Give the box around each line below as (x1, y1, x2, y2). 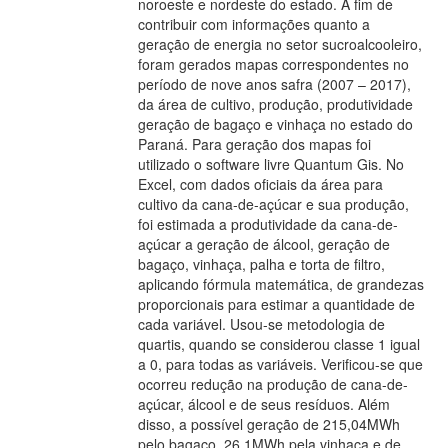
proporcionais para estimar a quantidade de (138, 293, 415, 314)
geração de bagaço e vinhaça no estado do (138, 113, 413, 134)
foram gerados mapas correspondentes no (138, 53, 409, 74)
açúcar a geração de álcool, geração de (138, 233, 390, 254)
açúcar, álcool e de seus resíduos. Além (138, 393, 390, 414)
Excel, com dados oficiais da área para (138, 173, 383, 194)
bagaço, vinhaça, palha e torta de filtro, (138, 253, 385, 274)
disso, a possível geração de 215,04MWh (138, 413, 400, 434)
